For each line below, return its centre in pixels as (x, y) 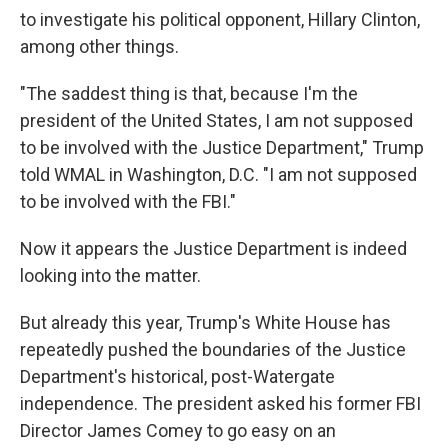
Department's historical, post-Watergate (177, 376)
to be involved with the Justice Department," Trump (222, 147)
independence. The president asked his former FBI (220, 403)
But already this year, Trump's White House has (205, 322)
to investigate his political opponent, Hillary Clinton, (220, 19)
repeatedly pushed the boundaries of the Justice (213, 349)
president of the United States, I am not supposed (216, 120)
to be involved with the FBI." (128, 201)
